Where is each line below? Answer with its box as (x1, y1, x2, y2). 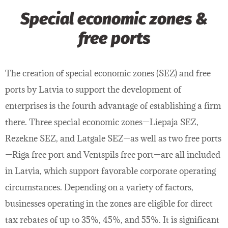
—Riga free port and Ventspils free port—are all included (5, 149, 220, 160)
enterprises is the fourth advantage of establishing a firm (5, 100, 221, 111)
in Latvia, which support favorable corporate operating (5, 165, 216, 177)
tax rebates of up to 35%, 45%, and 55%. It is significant (5, 214, 219, 225)
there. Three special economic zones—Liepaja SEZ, (5, 116, 198, 128)
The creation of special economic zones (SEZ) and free (5, 67, 211, 79)
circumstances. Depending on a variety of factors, (5, 181, 193, 193)
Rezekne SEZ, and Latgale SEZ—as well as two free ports (5, 132, 221, 144)
